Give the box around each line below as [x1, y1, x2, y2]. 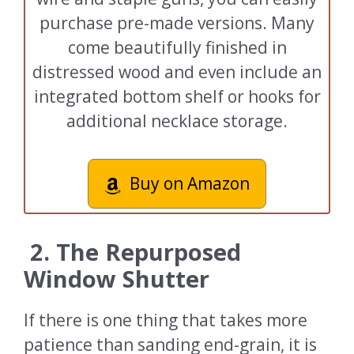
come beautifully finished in [67, 36, 287, 59]
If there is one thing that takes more [24, 309, 307, 332]
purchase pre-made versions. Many [40, 12, 314, 35]
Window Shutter [24, 263, 209, 295]
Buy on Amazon [129, 171, 250, 194]
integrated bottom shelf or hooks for [33, 85, 321, 108]
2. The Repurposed [30, 236, 241, 268]
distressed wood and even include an [32, 61, 322, 84]
